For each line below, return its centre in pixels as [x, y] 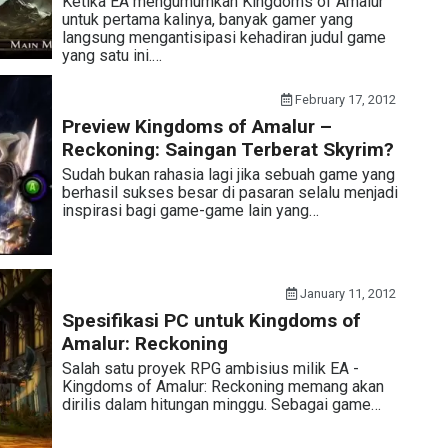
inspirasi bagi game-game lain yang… [190, 210]
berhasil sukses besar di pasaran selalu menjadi [229, 192]
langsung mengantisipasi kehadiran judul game [223, 37]
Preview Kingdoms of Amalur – [196, 126]
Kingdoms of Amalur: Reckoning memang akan [222, 386]
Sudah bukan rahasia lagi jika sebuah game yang [228, 174]
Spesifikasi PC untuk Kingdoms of [211, 320]
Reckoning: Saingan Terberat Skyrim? [227, 149]
